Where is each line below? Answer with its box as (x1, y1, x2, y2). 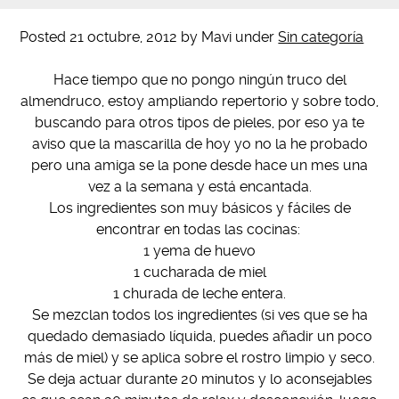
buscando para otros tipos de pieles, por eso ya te (35, 114, 364, 131)
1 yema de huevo (143, 242, 256, 259)
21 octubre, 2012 (69, 28, 178, 45)
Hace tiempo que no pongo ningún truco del (53, 71, 346, 88)
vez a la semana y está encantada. (87, 178, 312, 195)
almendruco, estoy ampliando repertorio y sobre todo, (20, 93, 379, 110)
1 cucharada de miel (133, 264, 266, 281)
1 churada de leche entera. (113, 285, 286, 302)
